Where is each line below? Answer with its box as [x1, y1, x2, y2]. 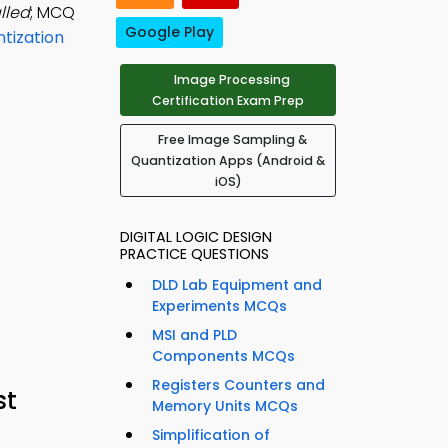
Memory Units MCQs [152, 396, 298, 417]
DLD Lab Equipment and [152, 275, 322, 296]
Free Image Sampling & [157, 131, 307, 149]
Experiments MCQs [152, 296, 287, 317]
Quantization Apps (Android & [131, 152, 325, 170]
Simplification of [152, 425, 270, 446]
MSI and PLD [152, 325, 237, 346]
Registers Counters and [152, 375, 325, 396]
